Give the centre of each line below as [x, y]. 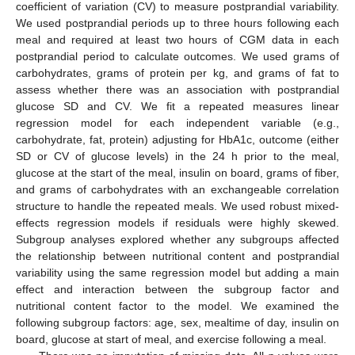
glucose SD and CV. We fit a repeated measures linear [177, 107]
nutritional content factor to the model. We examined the [177, 306]
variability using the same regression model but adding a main [177, 273]
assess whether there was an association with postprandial [177, 90]
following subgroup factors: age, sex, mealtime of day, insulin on [177, 323]
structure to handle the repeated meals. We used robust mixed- [177, 206]
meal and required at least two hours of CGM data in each [177, 40]
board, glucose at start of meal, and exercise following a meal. [171, 340]
